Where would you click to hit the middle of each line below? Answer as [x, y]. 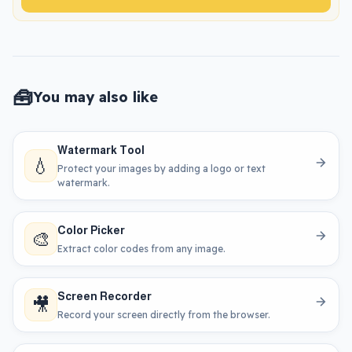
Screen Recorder [104, 296]
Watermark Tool [101, 150]
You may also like [95, 97]
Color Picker [91, 230]
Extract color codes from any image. [141, 248]
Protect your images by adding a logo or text [161, 168]
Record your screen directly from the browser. [164, 314]
